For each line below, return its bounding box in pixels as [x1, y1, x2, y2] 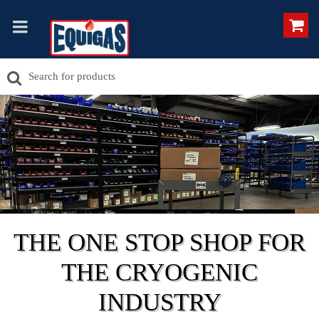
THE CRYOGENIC [61, 258, 258, 286]
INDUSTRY [98, 288, 221, 316]
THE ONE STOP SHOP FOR [14, 228, 305, 256]
